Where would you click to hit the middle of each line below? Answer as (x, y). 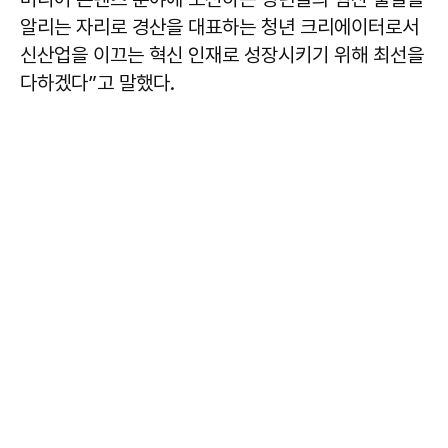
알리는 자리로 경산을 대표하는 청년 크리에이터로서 (219, 27)
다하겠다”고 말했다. (97, 83)
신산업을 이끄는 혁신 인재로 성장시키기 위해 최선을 (222, 55)
